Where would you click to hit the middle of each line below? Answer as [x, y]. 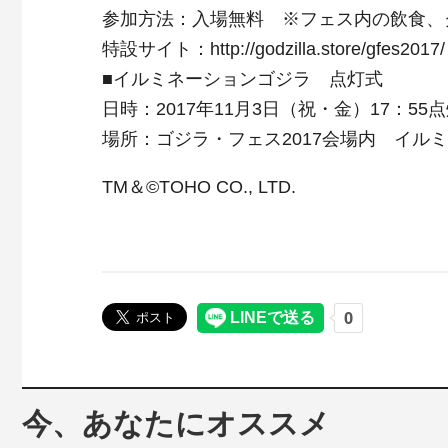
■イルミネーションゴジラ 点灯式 [242, 79]
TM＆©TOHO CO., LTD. [199, 187]
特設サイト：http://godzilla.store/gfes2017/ [273, 49]
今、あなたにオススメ [176, 423]
